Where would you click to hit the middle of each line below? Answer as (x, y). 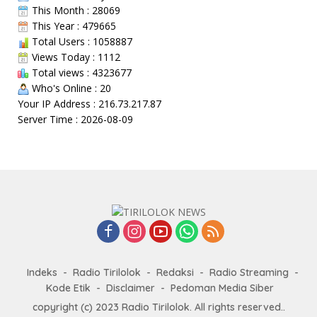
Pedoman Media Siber (222, 288)
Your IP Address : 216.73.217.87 (90, 103)
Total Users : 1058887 (81, 41)
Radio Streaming (249, 273)
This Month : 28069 (75, 10)
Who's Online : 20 (70, 88)
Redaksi (175, 273)
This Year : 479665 (73, 25)
